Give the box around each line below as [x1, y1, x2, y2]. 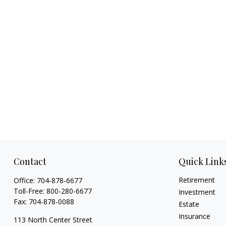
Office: [13, 175, 37, 185]
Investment [179, 187, 216, 197]
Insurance [179, 211, 211, 221]
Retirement [179, 175, 215, 185]
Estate [179, 199, 200, 209]
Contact [13, 155, 46, 167]
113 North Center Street [13, 214, 92, 224]
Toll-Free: [13, 186, 46, 196]
